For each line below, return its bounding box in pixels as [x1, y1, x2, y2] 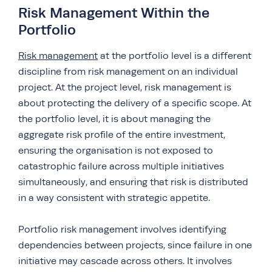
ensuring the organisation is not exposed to [18, 144, 213, 156]
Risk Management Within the [18, 4, 209, 21]
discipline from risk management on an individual [18, 66, 238, 77]
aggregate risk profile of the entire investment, [18, 129, 225, 140]
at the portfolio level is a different [98, 50, 251, 61]
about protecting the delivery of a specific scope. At [18, 97, 251, 109]
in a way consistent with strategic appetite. [18, 192, 210, 203]
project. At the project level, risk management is [18, 81, 231, 93]
